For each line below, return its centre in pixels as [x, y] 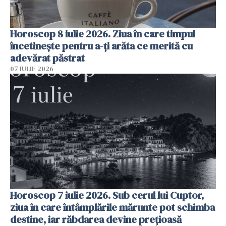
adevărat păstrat [47, 58]
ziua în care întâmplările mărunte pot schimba [112, 208]
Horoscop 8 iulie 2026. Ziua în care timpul [103, 34]
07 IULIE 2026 [32, 69]
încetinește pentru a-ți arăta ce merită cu [101, 46]
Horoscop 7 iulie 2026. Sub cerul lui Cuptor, [107, 195]
